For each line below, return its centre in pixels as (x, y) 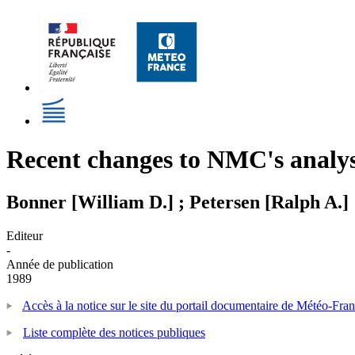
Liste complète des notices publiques (114, 332)
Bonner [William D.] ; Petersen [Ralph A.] (177, 202)
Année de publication (60, 264)
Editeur (25, 235)
